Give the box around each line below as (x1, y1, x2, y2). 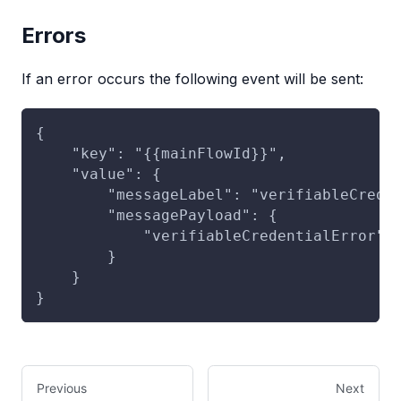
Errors (21, 21, 86, 48)
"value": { (36, 165, 161, 183)
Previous (37, 380, 87, 396)
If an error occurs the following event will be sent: (21, 69, 363, 88)
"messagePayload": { (36, 206, 277, 224)
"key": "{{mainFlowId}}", (36, 144, 286, 162)
